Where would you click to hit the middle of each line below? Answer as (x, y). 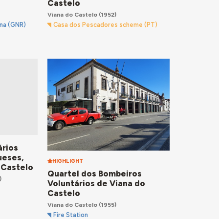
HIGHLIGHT (67, 161)
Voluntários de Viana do (96, 184)
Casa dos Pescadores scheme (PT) (106, 24)
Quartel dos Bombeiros (94, 174)
